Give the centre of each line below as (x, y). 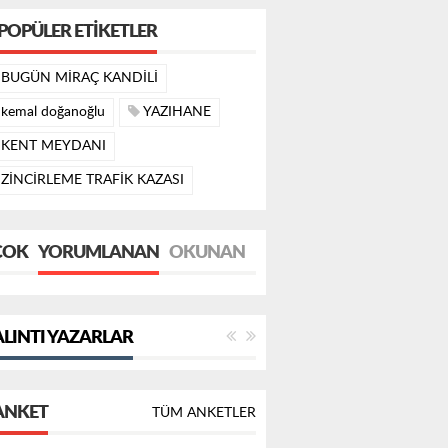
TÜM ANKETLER (204, 397)
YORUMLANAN (98, 237)
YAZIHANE (175, 96)
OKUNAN (207, 237)
